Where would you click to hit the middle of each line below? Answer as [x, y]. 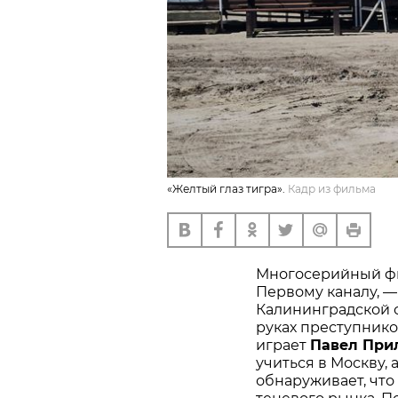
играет [283, 345]
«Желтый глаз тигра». [226, 188]
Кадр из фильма [332, 188]
